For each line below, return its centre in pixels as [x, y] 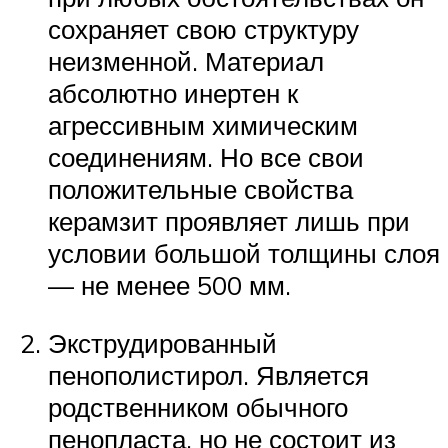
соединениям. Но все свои [206, 157]
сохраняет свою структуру [203, 29]
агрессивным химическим [203, 125]
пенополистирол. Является [208, 374]
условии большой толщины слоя [244, 253]
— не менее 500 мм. [169, 285]
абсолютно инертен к [173, 93]
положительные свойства [200, 189]
